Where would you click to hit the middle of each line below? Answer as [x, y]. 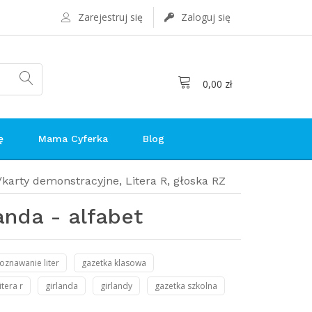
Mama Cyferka [73, 139]
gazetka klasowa [114, 263]
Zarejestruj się [110, 17]
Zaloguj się [206, 17]
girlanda [61, 286]
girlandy [116, 286]
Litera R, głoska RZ [175, 181]
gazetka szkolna [186, 286]
